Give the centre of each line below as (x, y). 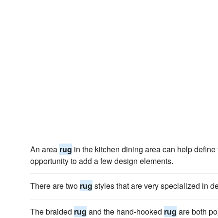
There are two (55, 186)
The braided (52, 211)
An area (45, 149)
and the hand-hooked (125, 211)
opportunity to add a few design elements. (102, 161)
